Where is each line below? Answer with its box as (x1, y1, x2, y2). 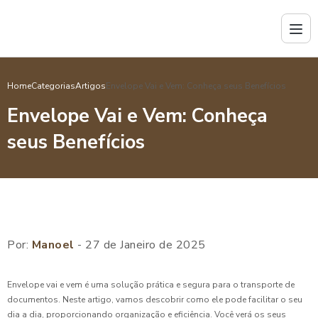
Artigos (75, 80, 106, 92)
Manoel (31, 237, 75, 253)
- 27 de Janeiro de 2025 (74, 237, 206, 253)
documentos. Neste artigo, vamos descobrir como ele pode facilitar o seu (7, 294, 302, 305)
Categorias (31, 80, 75, 92)
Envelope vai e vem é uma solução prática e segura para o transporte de (7, 279, 295, 290)
